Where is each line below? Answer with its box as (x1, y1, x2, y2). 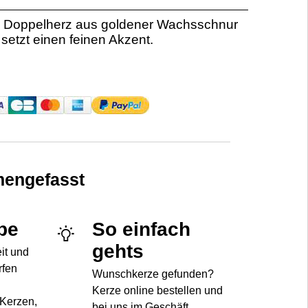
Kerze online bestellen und (92, 284, 223, 296)
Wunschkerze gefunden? (92, 267, 214, 280)
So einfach (92, 218, 191, 240)
